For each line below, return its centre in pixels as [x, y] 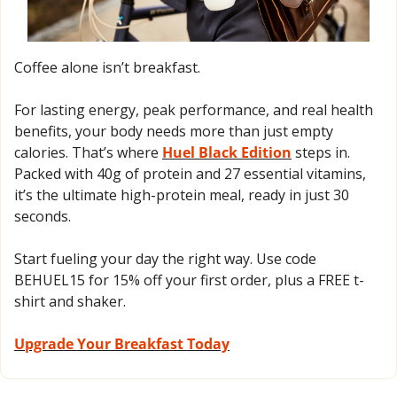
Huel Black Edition [227, 152]
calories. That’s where [88, 152]
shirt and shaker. [70, 301]
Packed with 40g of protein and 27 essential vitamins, [190, 173]
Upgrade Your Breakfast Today [122, 343]
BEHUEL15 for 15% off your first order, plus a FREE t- [189, 280]
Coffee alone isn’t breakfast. [107, 67]
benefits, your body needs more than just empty [174, 131]
